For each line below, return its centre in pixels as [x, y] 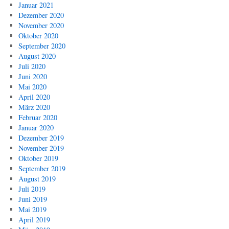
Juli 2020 [32, 66]
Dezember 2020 [41, 15]
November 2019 [41, 148]
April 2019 [34, 220]
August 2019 [37, 179]
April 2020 [34, 97]
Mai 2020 [32, 87]
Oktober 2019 [38, 158]
